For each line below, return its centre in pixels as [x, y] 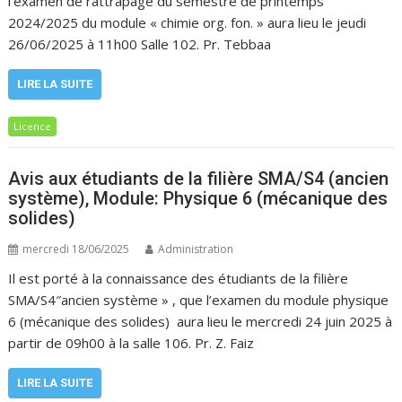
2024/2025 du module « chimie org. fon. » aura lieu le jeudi [188, 22]
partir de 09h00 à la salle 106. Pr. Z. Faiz [131, 342]
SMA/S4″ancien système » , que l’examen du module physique [199, 299]
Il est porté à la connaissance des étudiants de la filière [179, 278]
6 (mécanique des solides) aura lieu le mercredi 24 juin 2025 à [201, 321]
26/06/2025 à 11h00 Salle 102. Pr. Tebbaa [140, 44]
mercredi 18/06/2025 [76, 249]
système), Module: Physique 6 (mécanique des [198, 198]
